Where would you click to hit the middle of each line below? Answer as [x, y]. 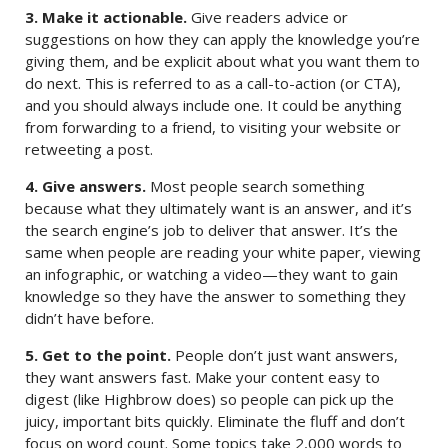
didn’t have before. [89, 318]
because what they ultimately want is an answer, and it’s [218, 208]
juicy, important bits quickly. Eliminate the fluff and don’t [215, 421]
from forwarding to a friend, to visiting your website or [213, 127]
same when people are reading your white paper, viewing [223, 252]
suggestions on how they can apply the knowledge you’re [222, 39]
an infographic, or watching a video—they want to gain [211, 274]
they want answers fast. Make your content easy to [202, 377]
